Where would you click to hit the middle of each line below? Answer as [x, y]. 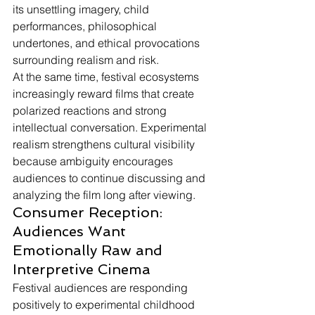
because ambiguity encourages [94, 161]
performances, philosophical [86, 26]
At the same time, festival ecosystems [107, 77]
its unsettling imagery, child [82, 9]
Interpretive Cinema [82, 269]
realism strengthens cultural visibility [105, 144]
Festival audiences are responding [102, 288]
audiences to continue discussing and [110, 178]
